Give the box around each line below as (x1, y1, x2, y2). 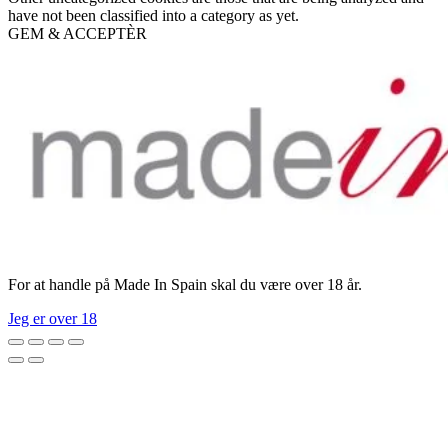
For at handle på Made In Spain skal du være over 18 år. (8, 276, 362, 294)
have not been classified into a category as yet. (8, 7, 299, 25)
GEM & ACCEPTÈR (8, 25, 147, 43)
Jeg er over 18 (8, 310, 97, 328)
